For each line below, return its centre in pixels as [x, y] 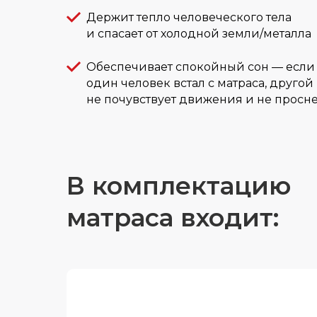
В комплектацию [179, 186]
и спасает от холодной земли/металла [199, 34]
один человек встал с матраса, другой [200, 83]
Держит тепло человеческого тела [189, 18]
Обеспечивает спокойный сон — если [201, 67]
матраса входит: [173, 218]
